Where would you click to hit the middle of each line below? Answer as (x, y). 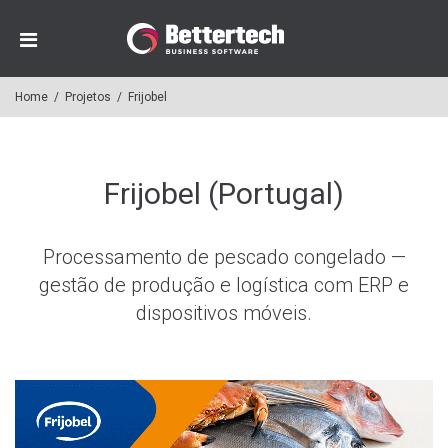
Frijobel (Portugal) (224, 193)
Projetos (88, 97)
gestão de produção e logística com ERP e (224, 285)
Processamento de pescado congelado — (224, 257)
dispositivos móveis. (224, 313)
